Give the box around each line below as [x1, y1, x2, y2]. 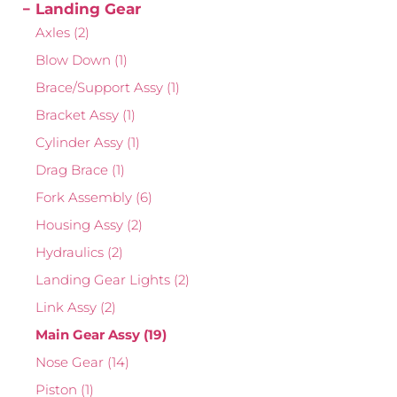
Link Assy [35, 299, 100, 316]
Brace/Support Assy [35, 79, 167, 97]
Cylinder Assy [35, 134, 127, 152]
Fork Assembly [35, 189, 136, 206]
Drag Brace [35, 161, 112, 179]
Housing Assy [35, 216, 127, 234]
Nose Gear [35, 354, 107, 371]
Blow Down [35, 51, 114, 69]
